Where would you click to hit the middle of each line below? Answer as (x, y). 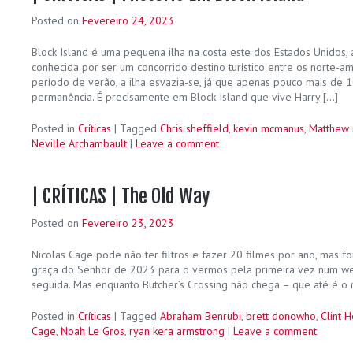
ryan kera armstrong (177, 331)
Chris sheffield (194, 128)
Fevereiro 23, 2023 (128, 223)
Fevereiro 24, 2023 (128, 20)
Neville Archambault (79, 143)
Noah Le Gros (93, 331)
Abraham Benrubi (201, 316)
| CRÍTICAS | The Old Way (121, 196)
